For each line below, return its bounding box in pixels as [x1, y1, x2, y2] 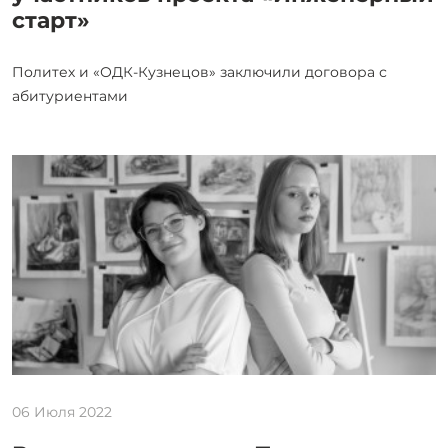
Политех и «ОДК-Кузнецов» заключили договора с [12, 63, 387, 82]
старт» [12, 7, 90, 35]
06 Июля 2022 [12, 403, 112, 422]
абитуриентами [12, 87, 128, 106]
